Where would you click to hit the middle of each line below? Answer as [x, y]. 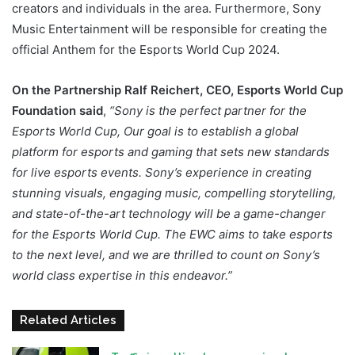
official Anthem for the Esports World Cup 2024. [146, 49]
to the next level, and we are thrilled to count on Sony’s [166, 254]
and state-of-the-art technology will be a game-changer [169, 213]
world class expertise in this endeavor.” [122, 275]
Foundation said [57, 110]
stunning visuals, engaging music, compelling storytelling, [174, 193]
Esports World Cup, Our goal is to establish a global [155, 131]
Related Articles [68, 320]
